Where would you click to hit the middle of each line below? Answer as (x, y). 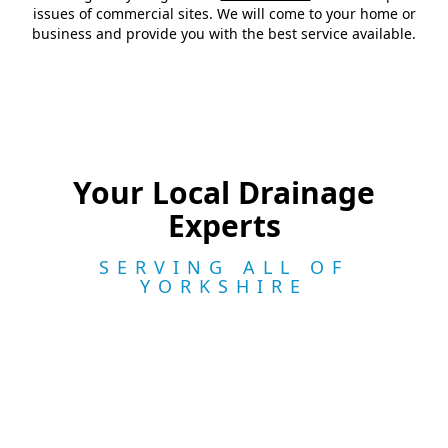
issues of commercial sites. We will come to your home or (224, 14)
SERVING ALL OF (224, 267)
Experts (224, 226)
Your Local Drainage (224, 193)
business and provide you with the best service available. (224, 34)
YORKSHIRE (224, 286)
